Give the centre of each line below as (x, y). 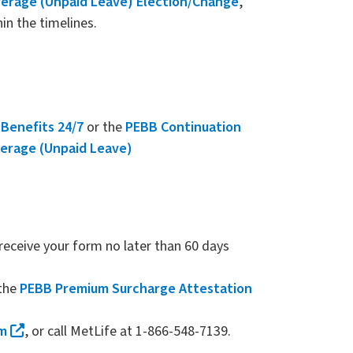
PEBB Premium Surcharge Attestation (136, 288)
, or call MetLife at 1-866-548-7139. (128, 331)
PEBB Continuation (183, 127)
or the (104, 127)
